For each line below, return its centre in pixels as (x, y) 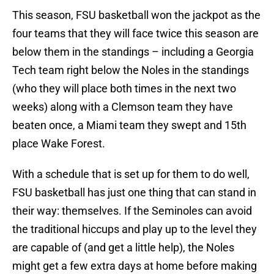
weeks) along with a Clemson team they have (123, 107)
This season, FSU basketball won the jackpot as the (136, 15)
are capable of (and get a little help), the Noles (123, 248)
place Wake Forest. (59, 144)
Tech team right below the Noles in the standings (131, 70)
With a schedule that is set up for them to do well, (131, 174)
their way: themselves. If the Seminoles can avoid (132, 211)
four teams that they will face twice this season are (135, 34)
